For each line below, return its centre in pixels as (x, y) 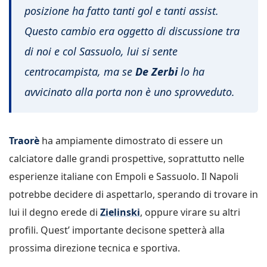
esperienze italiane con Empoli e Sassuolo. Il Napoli (124, 177)
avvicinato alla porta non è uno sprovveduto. (130, 91)
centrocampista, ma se (80, 71)
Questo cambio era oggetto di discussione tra (132, 31)
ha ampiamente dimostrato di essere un (132, 141)
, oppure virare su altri (190, 212)
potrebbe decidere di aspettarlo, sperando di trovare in (133, 195)
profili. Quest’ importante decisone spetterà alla (117, 230)
